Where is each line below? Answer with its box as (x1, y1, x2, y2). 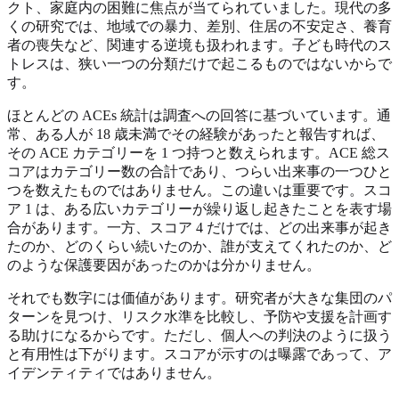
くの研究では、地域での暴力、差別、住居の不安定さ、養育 (7, 18, 392, 34)
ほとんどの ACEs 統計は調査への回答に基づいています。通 (7, 107, 391, 123)
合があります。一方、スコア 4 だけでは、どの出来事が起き (7, 219, 392, 235)
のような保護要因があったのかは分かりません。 (7, 256, 321, 273)
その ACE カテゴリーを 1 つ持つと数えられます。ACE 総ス (7, 144, 390, 160)
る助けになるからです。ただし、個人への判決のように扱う (7, 327, 392, 343)
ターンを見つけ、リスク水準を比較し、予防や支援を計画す (7, 308, 392, 324)
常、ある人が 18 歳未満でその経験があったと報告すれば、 (7, 126, 385, 142)
